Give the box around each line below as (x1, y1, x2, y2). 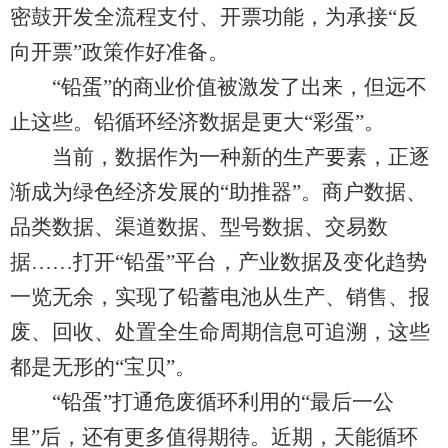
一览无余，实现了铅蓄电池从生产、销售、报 (10, 285, 430, 309)
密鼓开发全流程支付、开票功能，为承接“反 (10, 5, 418, 29)
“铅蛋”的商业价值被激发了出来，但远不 (10, 75, 427, 99)
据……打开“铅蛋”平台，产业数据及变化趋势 (10, 250, 427, 274)
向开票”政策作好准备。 (10, 40, 229, 64)
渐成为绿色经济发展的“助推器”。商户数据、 (10, 180, 427, 204)
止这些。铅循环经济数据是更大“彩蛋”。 (10, 110, 385, 134)
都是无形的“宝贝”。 (10, 355, 196, 379)
